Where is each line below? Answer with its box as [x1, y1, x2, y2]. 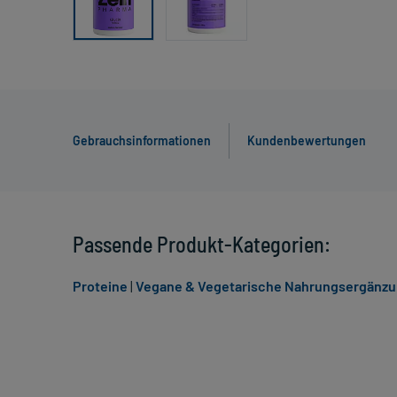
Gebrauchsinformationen [73, 133, 211, 149]
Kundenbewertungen [247, 133, 366, 149]
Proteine [73, 277, 128, 295]
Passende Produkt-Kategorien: [73, 231, 331, 258]
